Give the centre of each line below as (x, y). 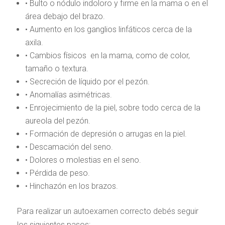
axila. (34, 42)
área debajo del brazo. (65, 16)
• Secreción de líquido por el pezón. (87, 82)
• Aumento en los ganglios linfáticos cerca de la (108, 29)
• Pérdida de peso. (57, 173)
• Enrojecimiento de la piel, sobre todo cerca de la (113, 108)
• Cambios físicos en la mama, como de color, (107, 55)
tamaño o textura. (57, 69)
